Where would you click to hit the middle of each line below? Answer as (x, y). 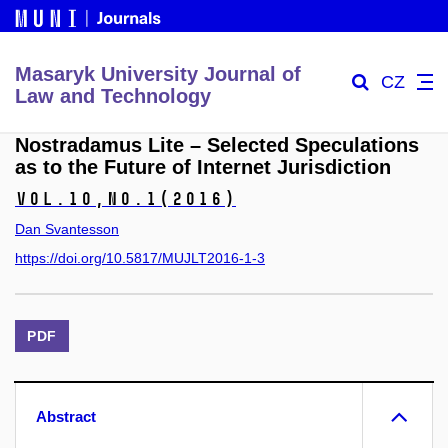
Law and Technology (113, 95)
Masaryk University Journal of (158, 73)
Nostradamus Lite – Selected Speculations (217, 145)
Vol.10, (60, 199)
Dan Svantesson (67, 228)
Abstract (66, 417)
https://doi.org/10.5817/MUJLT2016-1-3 (140, 258)
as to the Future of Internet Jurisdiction (203, 167)
